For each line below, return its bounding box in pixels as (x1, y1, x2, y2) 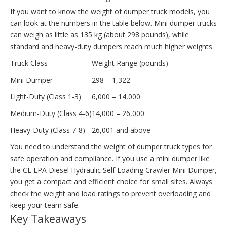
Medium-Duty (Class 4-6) (10, 108, 92, 118)
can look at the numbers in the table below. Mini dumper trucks (10, 18, 217, 28)
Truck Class (10, 58, 48, 68)
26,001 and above (92, 125, 150, 135)
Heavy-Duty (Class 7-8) (10, 125, 85, 135)
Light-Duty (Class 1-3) (10, 91, 81, 101)
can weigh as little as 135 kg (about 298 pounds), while (10, 29, 189, 40)
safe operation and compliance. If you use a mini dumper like (10, 153, 210, 163)
